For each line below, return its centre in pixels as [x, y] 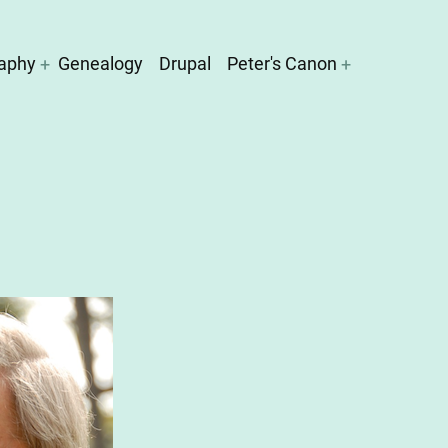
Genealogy [100, 63]
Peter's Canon [282, 63]
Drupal [185, 63]
